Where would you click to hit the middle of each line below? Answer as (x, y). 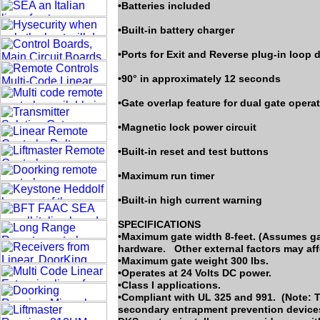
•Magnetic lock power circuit (187, 127)
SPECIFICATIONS (159, 224)
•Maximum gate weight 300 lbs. (193, 261)
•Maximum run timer (166, 176)
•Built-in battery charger (176, 30)
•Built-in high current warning (190, 200)
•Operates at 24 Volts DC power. (195, 273)
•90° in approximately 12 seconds (199, 79)
